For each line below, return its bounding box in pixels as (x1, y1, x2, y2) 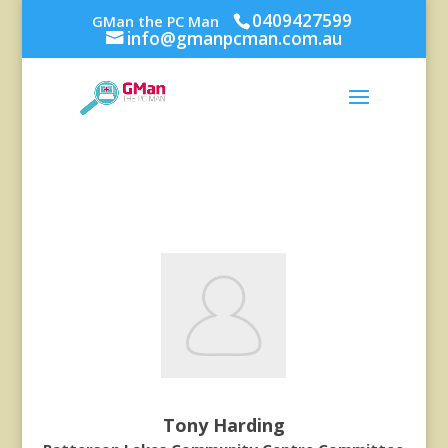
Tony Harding (162, 413, 285, 437)
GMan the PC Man (92, 11, 220, 31)
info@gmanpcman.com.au (126, 26, 342, 50)
